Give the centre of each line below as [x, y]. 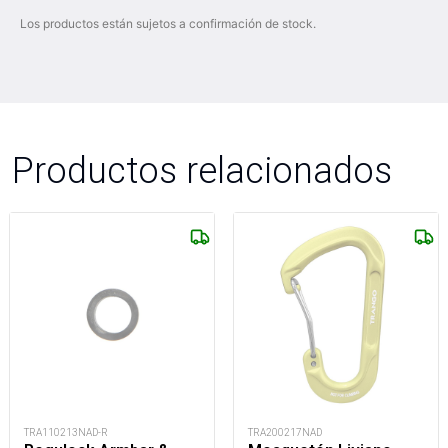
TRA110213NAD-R [66, 432]
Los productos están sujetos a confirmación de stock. [168, 23]
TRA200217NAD [285, 432]
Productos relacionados [202, 170]
